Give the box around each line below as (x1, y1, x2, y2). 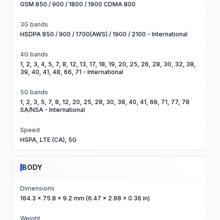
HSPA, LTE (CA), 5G (20, 136, 77, 143)
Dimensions (20, 185, 55, 192)
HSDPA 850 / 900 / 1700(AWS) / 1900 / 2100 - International (20, 30, 188, 38)
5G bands (20, 88, 48, 96)
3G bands (20, 21, 48, 28)
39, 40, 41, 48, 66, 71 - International (20, 68, 123, 76)
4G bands (20, 51, 48, 58)
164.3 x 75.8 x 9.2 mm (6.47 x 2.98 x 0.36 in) (20, 194, 150, 202)
